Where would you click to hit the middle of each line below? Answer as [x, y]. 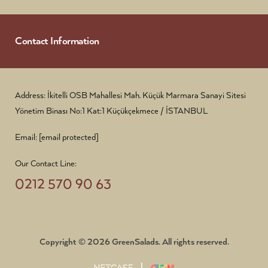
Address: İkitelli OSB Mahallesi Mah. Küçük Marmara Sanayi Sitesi [130, 96]
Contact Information [57, 41]
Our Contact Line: [46, 164]
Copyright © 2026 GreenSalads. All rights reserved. [134, 242]
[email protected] [69, 138]
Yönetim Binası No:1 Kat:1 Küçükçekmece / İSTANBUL [111, 111]
